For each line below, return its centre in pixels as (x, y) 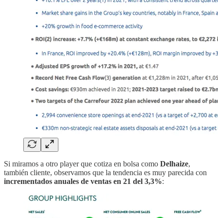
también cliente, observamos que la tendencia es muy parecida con (105, 172)
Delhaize (174, 163)
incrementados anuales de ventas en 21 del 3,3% (83, 181)
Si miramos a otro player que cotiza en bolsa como (82, 163)
